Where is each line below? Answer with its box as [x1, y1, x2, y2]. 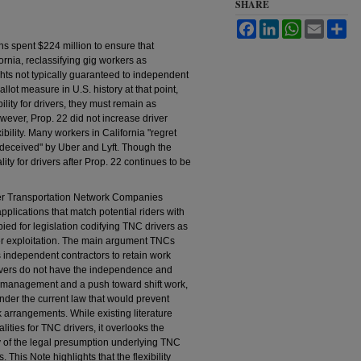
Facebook [256, 19, 300, 31]
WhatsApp [301, 19, 346, 31]
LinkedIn [279, 19, 317, 31]
